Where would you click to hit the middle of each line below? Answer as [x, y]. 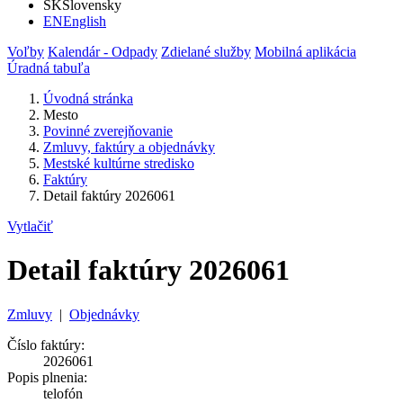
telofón [63, 393]
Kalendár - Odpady [103, 52]
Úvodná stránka [88, 99]
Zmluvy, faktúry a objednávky [129, 147]
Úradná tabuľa [49, 68]
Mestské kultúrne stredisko [119, 163]
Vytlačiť [30, 226]
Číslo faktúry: [46, 345]
